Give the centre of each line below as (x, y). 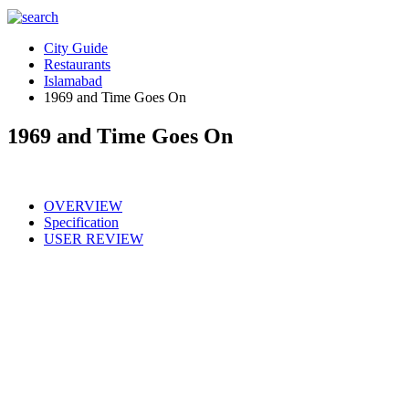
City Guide (76, 48)
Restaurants (77, 64)
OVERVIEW (83, 205)
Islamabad (73, 81)
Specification (81, 222)
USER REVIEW (94, 238)
